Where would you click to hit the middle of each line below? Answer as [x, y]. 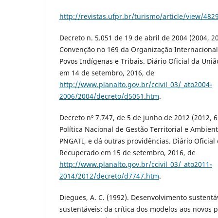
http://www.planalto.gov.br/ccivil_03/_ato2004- [136, 85]
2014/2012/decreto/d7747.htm [109, 176]
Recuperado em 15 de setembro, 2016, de [127, 153]
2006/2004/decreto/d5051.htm [109, 96]
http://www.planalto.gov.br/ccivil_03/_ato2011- [136, 164]
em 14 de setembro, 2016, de [107, 73]
